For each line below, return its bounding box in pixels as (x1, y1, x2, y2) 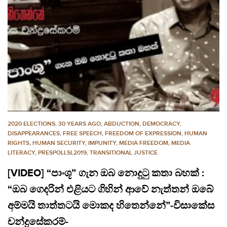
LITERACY (8, 149, 35, 157)
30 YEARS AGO (58, 120, 101, 128)
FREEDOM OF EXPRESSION (105, 130, 181, 138)
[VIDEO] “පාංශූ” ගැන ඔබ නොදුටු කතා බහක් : (8, 167, 204, 180)
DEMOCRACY (142, 120, 180, 128)
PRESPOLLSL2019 (38, 149, 87, 157)
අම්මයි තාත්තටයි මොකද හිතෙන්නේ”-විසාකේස (8, 200, 214, 212)
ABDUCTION (104, 120, 139, 128)
